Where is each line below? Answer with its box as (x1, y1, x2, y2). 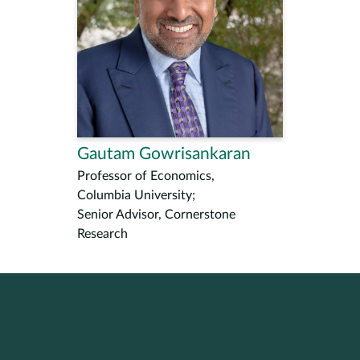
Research (77, 227, 128, 240)
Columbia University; (77, 189, 195, 202)
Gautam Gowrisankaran (77, 145, 251, 162)
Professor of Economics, (77, 170, 215, 182)
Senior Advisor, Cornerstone (77, 208, 235, 221)
